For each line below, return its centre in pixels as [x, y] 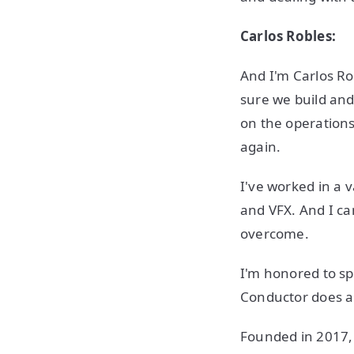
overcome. [277, 233]
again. [262, 147]
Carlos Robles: [288, 36]
